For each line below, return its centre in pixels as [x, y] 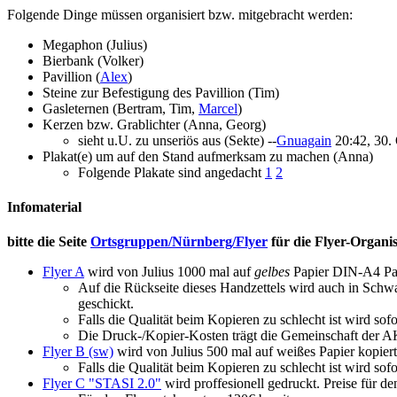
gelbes [272, 272]
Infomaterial [44, 206]
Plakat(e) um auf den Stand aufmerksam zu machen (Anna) [208, 156]
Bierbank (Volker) [93, 60]
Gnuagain [304, 140]
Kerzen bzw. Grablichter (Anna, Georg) [154, 124]
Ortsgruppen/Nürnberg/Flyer [179, 242]
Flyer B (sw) [78, 352]
